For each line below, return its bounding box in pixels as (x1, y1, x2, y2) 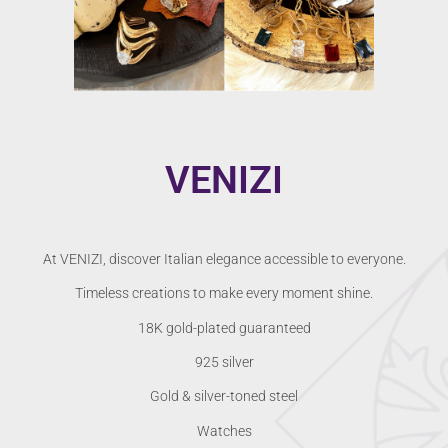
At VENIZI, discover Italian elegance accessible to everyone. (42, 250, 406, 267)
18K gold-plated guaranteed (137, 319, 311, 336)
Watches (196, 422, 252, 439)
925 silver (194, 354, 254, 371)
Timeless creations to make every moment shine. (75, 285, 373, 302)
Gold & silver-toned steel (150, 388, 298, 405)
